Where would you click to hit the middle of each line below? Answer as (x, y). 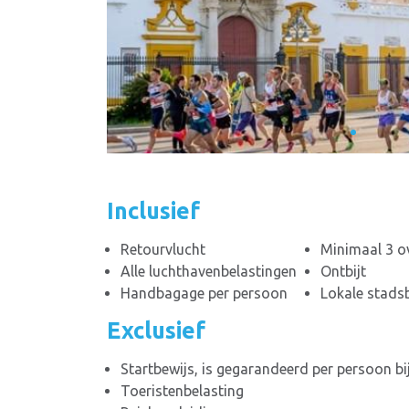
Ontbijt (343, 272)
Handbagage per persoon (204, 294)
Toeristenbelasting (182, 391)
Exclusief (156, 331)
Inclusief (153, 211)
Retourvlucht (163, 250)
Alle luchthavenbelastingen (209, 272)
